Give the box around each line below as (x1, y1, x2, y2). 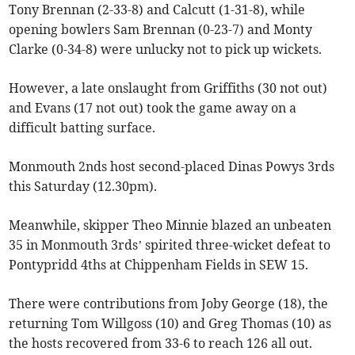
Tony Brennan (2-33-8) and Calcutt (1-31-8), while (9, 2, 306, 18)
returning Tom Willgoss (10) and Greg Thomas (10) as (9, 315, 332, 332)
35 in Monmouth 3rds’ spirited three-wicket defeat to (9, 237, 331, 254)
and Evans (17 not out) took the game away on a (9, 100, 297, 116)
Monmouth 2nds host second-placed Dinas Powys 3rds (9, 158, 335, 175)
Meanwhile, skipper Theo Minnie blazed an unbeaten (9, 217, 332, 234)
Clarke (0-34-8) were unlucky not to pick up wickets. (9, 41, 323, 58)
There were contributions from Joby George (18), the (9, 296, 329, 312)
